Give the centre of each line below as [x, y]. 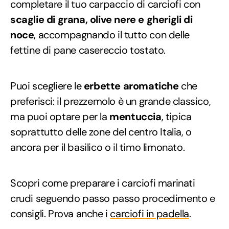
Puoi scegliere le [47, 86]
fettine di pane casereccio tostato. [88, 50]
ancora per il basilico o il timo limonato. [98, 147]
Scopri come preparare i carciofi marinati [103, 183]
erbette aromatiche [131, 86]
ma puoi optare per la [60, 116]
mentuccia [135, 116]
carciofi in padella [150, 213]
